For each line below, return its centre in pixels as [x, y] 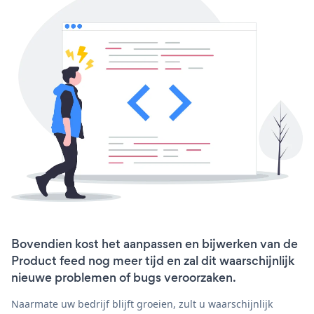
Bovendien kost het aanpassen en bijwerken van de [155, 244]
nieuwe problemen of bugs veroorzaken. [124, 278]
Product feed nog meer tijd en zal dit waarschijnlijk [153, 261]
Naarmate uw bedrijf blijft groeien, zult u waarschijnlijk [142, 304]
